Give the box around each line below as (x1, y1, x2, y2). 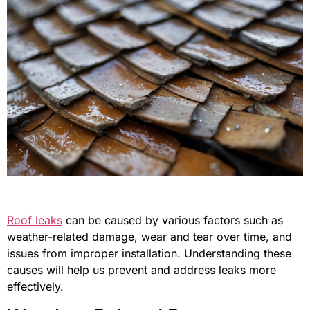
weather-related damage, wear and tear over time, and (7, 230, 292, 244)
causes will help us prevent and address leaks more (7, 263, 276, 277)
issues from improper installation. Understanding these (7, 246, 291, 261)
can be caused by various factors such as (62, 213, 283, 228)
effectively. (7, 280, 64, 294)
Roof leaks (7, 213, 62, 228)
